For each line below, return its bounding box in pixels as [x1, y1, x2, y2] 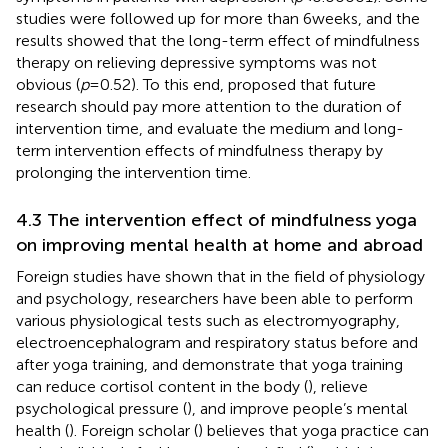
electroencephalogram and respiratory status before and [16, 332, 418, 352]
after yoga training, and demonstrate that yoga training [16, 354, 403, 374]
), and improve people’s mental [187, 398, 408, 418]
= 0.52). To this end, [89, 74, 228, 94]
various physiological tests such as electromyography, [16, 310, 400, 330]
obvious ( [16, 74, 80, 94]
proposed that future [228, 74, 376, 94]
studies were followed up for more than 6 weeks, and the [16, 8, 420, 28]
